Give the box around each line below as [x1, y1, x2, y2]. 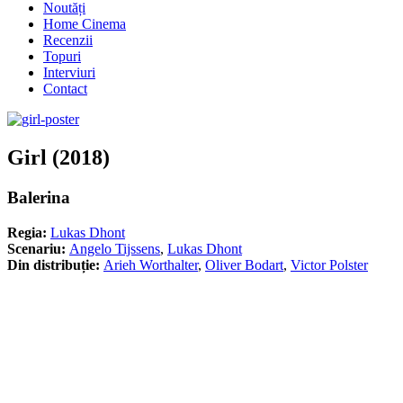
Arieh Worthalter [103, 256, 198, 273]
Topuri [43, 49, 81, 64]
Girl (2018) [7, 145, 110, 169]
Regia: [7, 224, 50, 240]
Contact [43, 81, 87, 96]
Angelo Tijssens [69, 240, 160, 256]
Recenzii [43, 32, 93, 48]
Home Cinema [43, 16, 126, 31]
